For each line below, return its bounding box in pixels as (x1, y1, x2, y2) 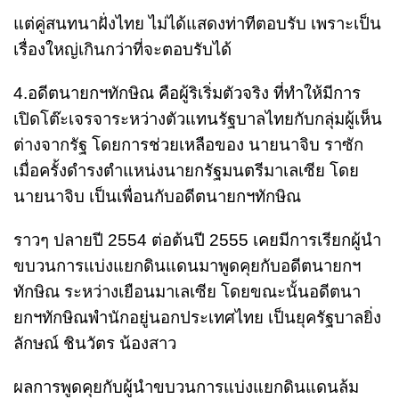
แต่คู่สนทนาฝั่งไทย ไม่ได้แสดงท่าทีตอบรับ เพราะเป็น (13, 13, 381, 33)
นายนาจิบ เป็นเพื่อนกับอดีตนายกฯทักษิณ (13, 186, 301, 206)
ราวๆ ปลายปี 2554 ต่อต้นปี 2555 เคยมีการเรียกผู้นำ (13, 230, 381, 249)
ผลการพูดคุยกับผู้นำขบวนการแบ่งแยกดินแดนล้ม (13, 377, 359, 396)
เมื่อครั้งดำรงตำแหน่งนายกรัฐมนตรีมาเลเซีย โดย (13, 160, 359, 180)
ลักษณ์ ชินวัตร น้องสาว (13, 333, 176, 353)
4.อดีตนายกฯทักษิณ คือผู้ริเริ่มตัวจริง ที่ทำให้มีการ (13, 83, 361, 102)
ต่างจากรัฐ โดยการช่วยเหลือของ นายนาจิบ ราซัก (13, 134, 363, 154)
